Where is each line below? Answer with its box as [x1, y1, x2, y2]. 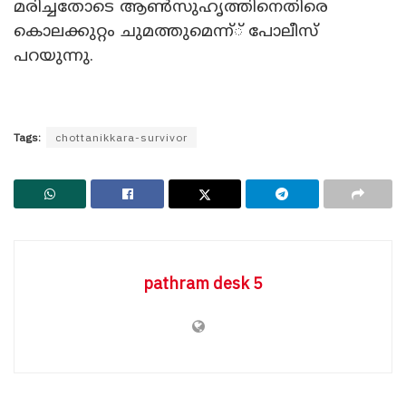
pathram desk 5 [143, 272, 263, 294]
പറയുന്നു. [14, 45, 93, 67]
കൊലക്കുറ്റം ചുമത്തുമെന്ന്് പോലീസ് [14, 21, 318, 43]
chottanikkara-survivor [55, 130, 188, 144]
